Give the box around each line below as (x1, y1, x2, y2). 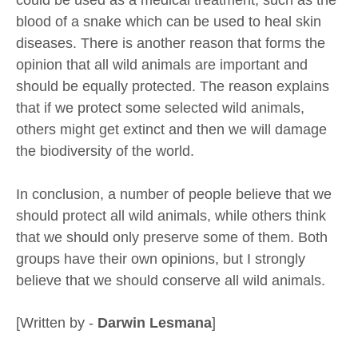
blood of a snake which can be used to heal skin (16, 13, 321, 30)
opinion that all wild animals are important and (16, 56, 308, 73)
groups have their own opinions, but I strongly (16, 250, 305, 267)
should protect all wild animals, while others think (16, 207, 326, 224)
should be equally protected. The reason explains (16, 78, 329, 94)
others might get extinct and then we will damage (16, 121, 327, 137)
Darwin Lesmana (97, 315, 212, 332)
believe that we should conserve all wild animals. (16, 272, 325, 288)
